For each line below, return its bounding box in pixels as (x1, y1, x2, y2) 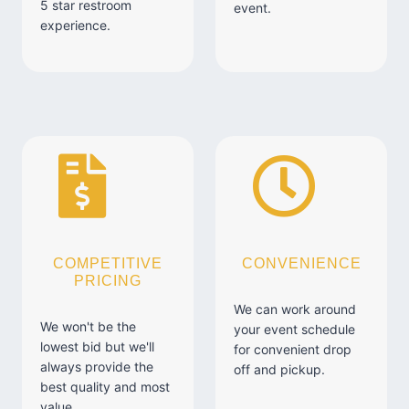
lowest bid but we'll (40, 339, 154, 354)
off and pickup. (234, 362, 325, 377)
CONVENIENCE (241, 256, 362, 271)
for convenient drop (234, 341, 351, 357)
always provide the (40, 359, 153, 374)
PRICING (74, 273, 142, 288)
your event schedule (234, 321, 355, 337)
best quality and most (40, 379, 170, 394)
